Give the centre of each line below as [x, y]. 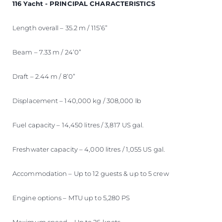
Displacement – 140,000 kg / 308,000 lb [77, 100]
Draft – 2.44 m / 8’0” [44, 76]
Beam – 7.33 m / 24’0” [47, 52]
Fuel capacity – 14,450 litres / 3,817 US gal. [78, 125]
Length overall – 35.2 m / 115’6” [60, 28]
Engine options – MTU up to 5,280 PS [71, 197]
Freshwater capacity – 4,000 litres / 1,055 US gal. [89, 149]
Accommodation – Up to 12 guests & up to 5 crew [91, 173]
